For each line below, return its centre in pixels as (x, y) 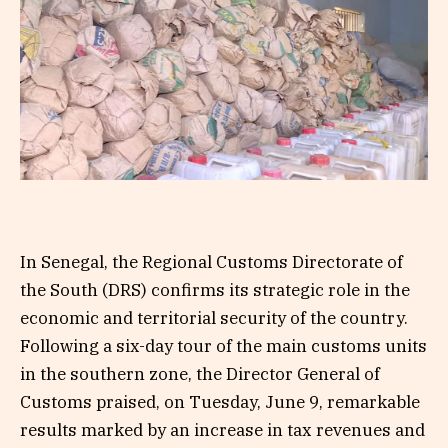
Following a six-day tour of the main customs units (223, 345)
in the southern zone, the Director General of (200, 373)
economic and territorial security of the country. (214, 317)
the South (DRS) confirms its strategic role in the (215, 289)
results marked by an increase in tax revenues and (222, 429)
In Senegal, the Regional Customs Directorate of (211, 261)
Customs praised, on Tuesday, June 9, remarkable (220, 401)
